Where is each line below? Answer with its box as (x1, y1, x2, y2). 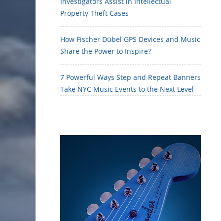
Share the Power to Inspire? (60, 46, 151, 56)
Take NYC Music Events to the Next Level (60, 84, 194, 94)
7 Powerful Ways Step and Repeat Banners (60, 73, 201, 82)
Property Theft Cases (60, 8, 129, 18)
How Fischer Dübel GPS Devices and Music (60, 35, 200, 44)
